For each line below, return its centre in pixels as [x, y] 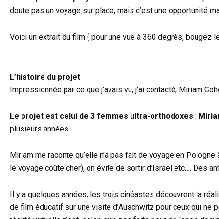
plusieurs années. [40, 129]
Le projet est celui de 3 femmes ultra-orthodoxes [102, 116]
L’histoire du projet [45, 77]
